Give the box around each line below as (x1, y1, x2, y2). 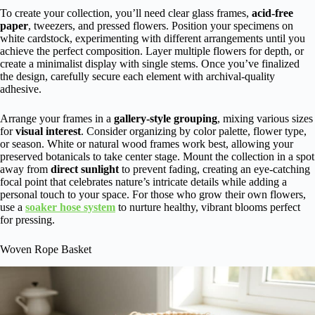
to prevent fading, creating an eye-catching (119, 162, 310, 175)
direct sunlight (51, 162, 119, 175)
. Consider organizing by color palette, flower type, (81, 124, 307, 137)
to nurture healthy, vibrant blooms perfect (115, 200, 300, 213)
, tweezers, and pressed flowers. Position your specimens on (28, 19, 293, 32)
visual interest (15, 124, 81, 137)
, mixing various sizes (217, 112, 313, 124)
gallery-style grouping (114, 112, 217, 124)
